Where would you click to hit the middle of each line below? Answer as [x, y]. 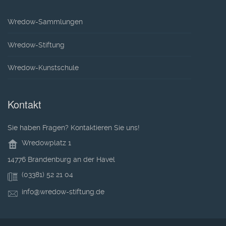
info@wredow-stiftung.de [63, 191]
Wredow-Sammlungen [45, 22]
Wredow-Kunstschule [43, 67]
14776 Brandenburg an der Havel [61, 160]
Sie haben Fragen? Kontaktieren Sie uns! [74, 128]
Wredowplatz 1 [44, 143]
